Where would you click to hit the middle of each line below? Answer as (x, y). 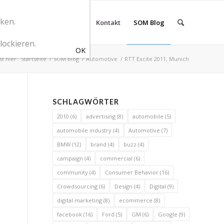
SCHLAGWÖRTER (86, 102)
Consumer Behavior (132, 172)
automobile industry (84, 130)
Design (124, 186)
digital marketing (80, 200)
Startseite (34, 59)
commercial (116, 158)
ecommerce (136, 200)
